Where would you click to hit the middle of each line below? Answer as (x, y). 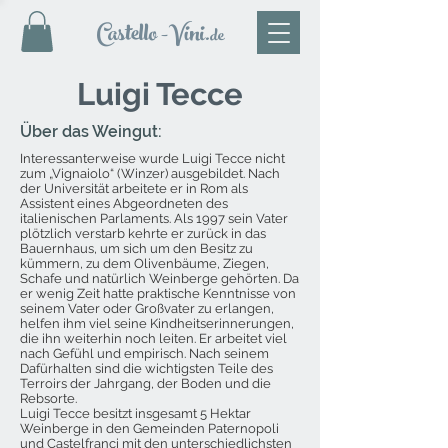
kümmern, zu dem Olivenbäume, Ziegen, (144, 263)
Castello (126, 36)
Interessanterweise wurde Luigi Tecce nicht (152, 158)
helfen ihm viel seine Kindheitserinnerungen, (157, 323)
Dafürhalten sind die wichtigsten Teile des (146, 368)
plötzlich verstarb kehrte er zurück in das (143, 233)
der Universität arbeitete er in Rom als (134, 188)
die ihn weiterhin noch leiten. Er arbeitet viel (153, 338)
